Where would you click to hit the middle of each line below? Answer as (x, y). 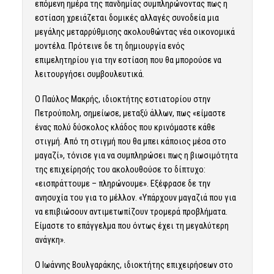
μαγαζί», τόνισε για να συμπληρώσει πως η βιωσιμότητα (136, 156)
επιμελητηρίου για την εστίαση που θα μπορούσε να (128, 60)
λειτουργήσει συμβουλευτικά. (89, 74)
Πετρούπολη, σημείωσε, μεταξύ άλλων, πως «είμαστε (130, 113)
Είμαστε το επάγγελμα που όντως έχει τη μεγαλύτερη (131, 226)
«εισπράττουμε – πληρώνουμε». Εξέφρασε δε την (122, 184)
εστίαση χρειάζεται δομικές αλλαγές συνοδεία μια (127, 18)
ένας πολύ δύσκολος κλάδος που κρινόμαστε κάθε (125, 128)
